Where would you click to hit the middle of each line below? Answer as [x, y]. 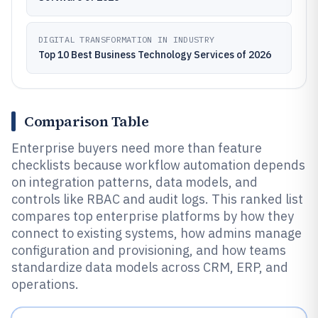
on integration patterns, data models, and [135, 182]
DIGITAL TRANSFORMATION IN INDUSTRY [127, 39]
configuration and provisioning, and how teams [149, 250]
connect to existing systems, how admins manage [157, 233]
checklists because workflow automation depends [158, 165]
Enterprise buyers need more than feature [137, 148]
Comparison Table [86, 121]
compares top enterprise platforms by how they [153, 216]
